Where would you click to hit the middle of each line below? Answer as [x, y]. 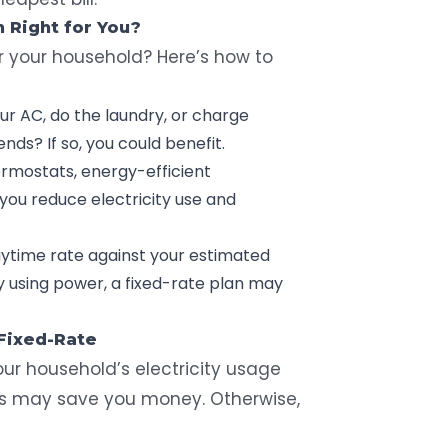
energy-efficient [146, 171]
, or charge [206, 115]
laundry [134, 115]
